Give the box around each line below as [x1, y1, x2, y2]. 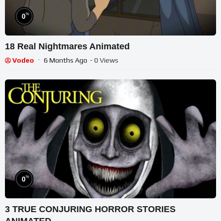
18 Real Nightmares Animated [5, 41, 130, 52]
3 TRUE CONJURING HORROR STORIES [5, 204, 176, 215]
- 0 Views [90, 56, 118, 65]
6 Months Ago [44, 56, 87, 65]
